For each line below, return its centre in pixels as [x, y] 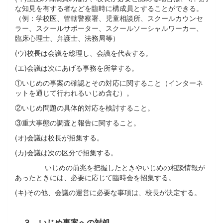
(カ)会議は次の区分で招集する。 [66, 152]
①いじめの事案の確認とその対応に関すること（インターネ [109, 82]
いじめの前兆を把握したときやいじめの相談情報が [110, 167]
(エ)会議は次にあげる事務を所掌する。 [77, 67]
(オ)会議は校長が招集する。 [59, 137]
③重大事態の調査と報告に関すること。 [78, 122]
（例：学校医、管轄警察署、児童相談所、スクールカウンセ [109, 18]
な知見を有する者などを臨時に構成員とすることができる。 [109, 8]
